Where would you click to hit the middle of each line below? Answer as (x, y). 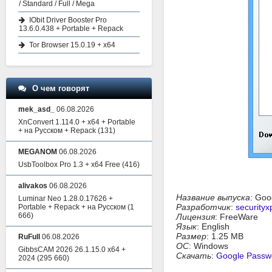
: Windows (209, 246)
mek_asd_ (36, 109)
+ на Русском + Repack (57, 131)
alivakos (33, 186)
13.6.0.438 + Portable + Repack (71, 29)
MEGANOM (38, 152)
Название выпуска (213, 197)
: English (213, 226)
